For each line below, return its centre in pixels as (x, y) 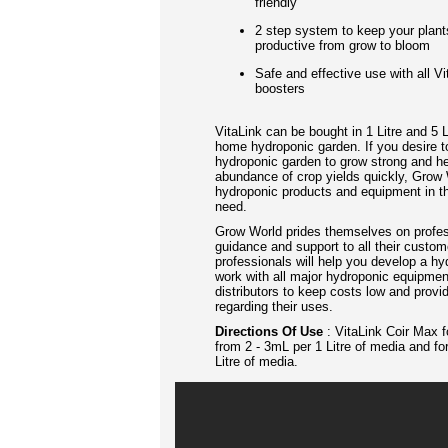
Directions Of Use (269, 331)
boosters (282, 88)
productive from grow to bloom (342, 45)
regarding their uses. (274, 306)
